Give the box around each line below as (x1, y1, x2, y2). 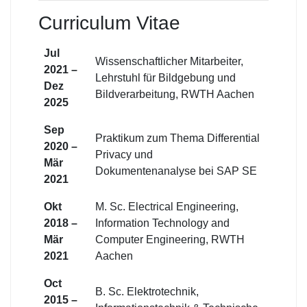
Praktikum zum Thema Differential (95, 132, 260, 144)
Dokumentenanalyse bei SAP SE (95, 164, 257, 177)
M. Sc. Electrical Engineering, (95, 200, 238, 212)
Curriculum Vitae (38, 12, 180, 34)
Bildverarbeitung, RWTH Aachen (95, 88, 254, 100)
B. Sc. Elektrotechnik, (95, 285, 199, 297)
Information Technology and (95, 217, 230, 229)
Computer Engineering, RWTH (95, 233, 245, 245)
